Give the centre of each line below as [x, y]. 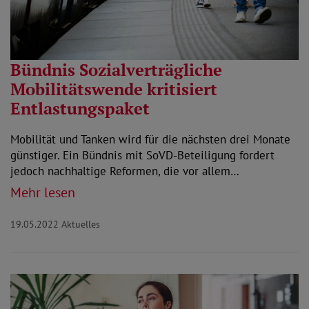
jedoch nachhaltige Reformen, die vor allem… [125, 171]
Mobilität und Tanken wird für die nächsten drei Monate [150, 139]
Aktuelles [81, 224]
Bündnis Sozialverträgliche [116, 69]
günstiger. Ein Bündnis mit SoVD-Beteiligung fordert [142, 155]
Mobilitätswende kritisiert [114, 89]
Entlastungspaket [80, 108]
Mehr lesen [43, 192]
